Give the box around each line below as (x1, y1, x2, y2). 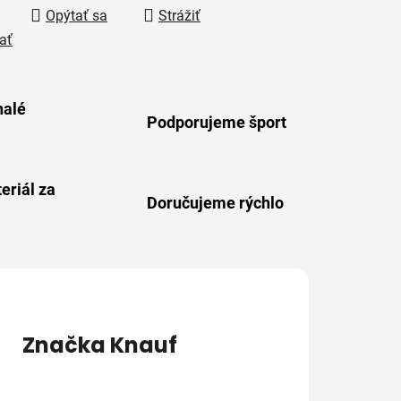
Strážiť (158, 6, 200, 24)
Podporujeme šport (147, 113, 286, 132)
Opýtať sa (46, 6, 107, 24)
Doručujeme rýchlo (147, 193, 284, 212)
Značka (22, 329, 106, 360)
